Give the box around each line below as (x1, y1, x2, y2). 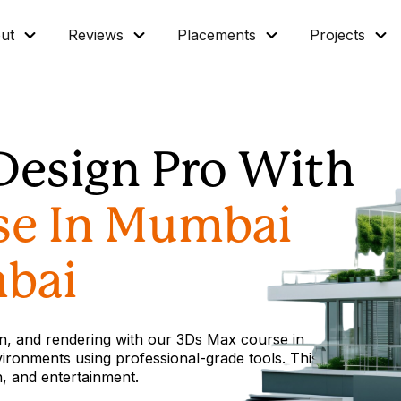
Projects (310, 26, 366, 44)
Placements (177, 26, 257, 44)
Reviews (68, 26, 124, 44)
